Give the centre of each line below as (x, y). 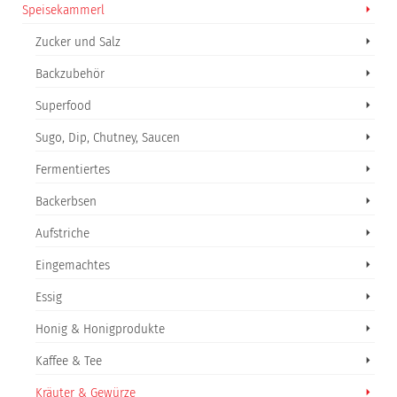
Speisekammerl (63, 10)
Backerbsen (66, 201)
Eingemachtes (73, 265)
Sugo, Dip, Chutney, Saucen (108, 137)
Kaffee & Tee (69, 361)
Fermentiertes (73, 169)
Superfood (63, 105)
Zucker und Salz (78, 42)
